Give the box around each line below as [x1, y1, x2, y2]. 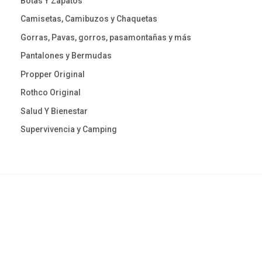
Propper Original [20, 69, 85, 79]
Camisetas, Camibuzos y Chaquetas [20, 14, 157, 24]
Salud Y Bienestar [20, 106, 88, 116]
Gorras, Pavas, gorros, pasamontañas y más [20, 32, 191, 42]
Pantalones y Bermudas [20, 51, 112, 61]
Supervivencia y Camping [20, 125, 117, 135]
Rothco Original [20, 88, 81, 98]
